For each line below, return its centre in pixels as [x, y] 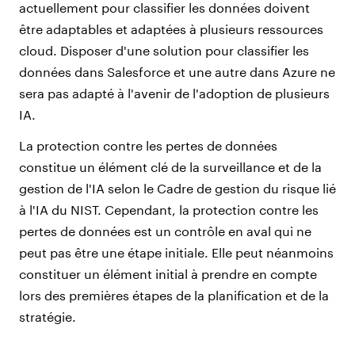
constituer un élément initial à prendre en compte [168, 273]
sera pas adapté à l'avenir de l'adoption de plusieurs [174, 93]
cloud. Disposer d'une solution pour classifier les [164, 50]
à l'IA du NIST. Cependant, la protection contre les [169, 209]
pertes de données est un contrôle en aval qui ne [165, 231]
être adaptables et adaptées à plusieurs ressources [171, 29]
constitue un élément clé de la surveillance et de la [170, 166]
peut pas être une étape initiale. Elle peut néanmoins [176, 252]
